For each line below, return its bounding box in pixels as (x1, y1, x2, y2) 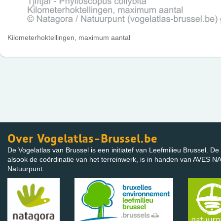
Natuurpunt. (7, 164, 44, 173)
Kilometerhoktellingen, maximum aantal (7, 34, 130, 42)
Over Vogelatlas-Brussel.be (7, 130, 157, 147)
